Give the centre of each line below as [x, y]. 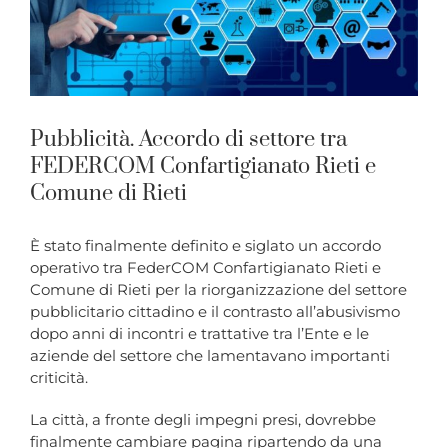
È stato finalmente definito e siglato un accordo [205, 246]
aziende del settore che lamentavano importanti [210, 356]
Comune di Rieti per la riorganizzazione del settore [218, 290]
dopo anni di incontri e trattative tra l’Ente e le [199, 334]
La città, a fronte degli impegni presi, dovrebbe [203, 420]
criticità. [59, 378]
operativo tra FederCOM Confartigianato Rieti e [205, 268]
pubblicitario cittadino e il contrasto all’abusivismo [215, 312]
